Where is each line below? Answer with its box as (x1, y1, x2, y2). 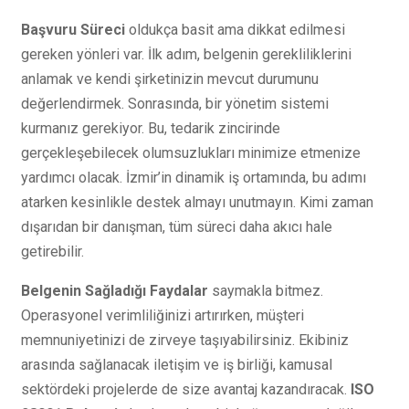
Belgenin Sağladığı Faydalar (21, 282, 208, 300)
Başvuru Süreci (21, 21, 125, 39)
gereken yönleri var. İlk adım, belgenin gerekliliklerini (21, 46, 351, 64)
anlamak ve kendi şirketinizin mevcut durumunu (21, 70, 319, 89)
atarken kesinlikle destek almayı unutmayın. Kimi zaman (21, 194, 373, 212)
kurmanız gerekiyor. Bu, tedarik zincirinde (21, 120, 280, 138)
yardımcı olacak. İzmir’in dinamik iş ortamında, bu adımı (21, 169, 366, 187)
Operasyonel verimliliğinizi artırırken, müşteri (21, 307, 304, 325)
